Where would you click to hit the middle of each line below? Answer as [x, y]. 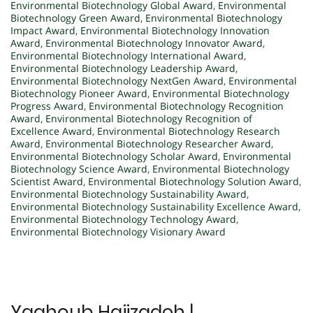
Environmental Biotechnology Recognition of [149, 119]
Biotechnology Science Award [79, 169]
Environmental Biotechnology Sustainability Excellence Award [154, 207]
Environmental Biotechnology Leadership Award [123, 68]
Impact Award [43, 31]
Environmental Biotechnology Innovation [175, 31]
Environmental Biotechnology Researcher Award [158, 144]
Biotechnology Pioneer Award [79, 94]
